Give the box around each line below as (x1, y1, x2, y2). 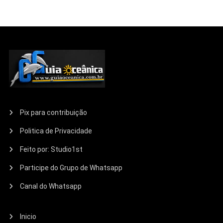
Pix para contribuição (20, 108, 88, 116)
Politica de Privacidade (20, 126, 93, 135)
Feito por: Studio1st (20, 145, 83, 153)
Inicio (20, 212, 37, 221)
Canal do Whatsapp (20, 182, 82, 190)
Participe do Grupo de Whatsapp (20, 163, 123, 172)
